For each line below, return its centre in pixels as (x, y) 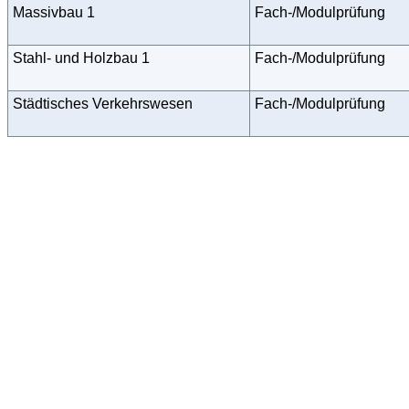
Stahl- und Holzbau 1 (81, 58)
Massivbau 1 (54, 12)
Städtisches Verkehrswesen (103, 103)
